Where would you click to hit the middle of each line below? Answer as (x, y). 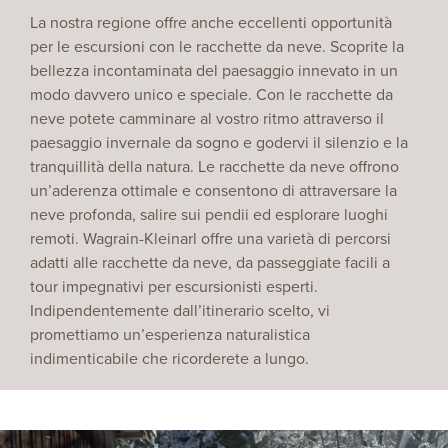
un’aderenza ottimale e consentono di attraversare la (213, 190)
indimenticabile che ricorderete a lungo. (169, 358)
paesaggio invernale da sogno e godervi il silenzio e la (219, 142)
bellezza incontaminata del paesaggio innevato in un (214, 70)
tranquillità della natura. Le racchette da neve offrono (214, 166)
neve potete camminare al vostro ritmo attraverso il (207, 118)
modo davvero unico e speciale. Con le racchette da (211, 94)
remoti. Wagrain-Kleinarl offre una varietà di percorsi (210, 238)
